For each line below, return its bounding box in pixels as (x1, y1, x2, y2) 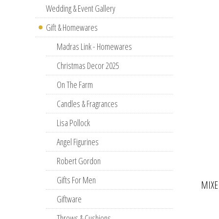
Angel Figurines (57, 136, 99, 148)
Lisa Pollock (57, 117, 90, 129)
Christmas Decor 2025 (57, 60, 119, 71)
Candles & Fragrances (57, 98, 118, 109)
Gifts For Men (57, 174, 96, 186)
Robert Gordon (57, 155, 101, 167)
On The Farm (57, 79, 93, 90)
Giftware (57, 193, 82, 205)
